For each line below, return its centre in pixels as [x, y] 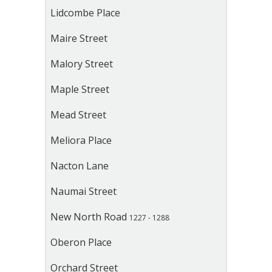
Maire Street [79, 38]
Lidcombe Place [85, 13]
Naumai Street [83, 191]
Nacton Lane [80, 166]
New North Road [90, 217]
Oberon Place [81, 242]
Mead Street [78, 115]
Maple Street [80, 89]
